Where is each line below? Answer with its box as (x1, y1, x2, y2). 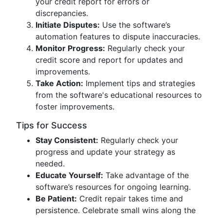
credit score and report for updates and (36, 55, 183, 65)
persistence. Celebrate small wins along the (36, 205, 196, 215)
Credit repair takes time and (77, 194, 183, 203)
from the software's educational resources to (36, 90, 202, 100)
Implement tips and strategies (83, 78, 195, 88)
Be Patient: (36, 194, 77, 203)
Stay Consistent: (36, 135, 98, 145)
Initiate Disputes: (36, 20, 100, 30)
